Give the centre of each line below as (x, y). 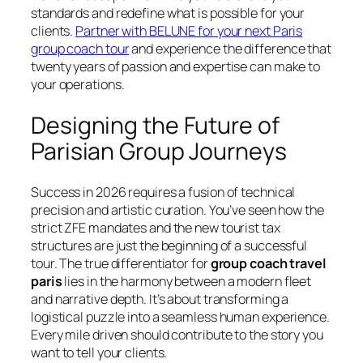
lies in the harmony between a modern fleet (187, 282)
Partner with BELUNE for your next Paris (189, 31)
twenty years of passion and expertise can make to (176, 67)
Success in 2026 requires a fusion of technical (163, 192)
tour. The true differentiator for (121, 264)
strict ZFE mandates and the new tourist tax (156, 228)
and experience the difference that (230, 49)
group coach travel (268, 264)
